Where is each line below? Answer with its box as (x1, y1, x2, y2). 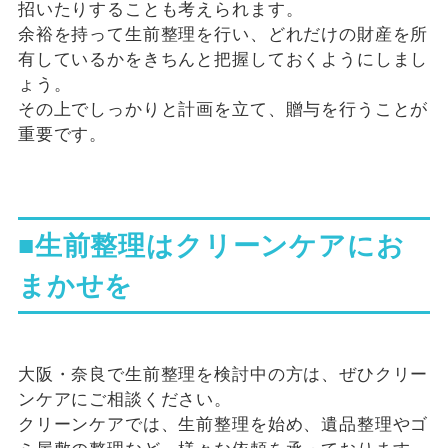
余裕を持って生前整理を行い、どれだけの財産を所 (17, 25, 429, 45)
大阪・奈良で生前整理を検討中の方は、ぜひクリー (17, 364, 429, 384)
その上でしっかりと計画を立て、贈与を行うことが (17, 100, 429, 120)
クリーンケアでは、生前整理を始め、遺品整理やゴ (17, 414, 429, 434)
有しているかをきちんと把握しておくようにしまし (17, 50, 429, 70)
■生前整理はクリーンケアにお (17, 230, 405, 261)
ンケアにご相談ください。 (17, 389, 232, 409)
